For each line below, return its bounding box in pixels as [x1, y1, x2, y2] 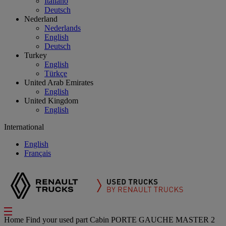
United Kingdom [24, 96, 78, 105]
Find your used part [26, 215, 90, 224]
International [4, 123, 44, 131]
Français [24, 149, 51, 157]
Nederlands [44, 24, 81, 32]
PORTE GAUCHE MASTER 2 [111, 215, 215, 224]
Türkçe [44, 69, 67, 78]
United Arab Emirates [24, 78, 93, 87]
